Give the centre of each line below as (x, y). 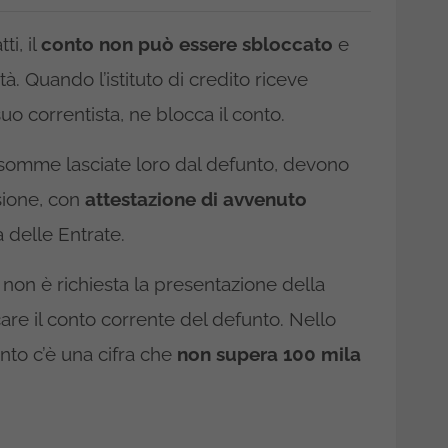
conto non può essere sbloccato (187, 44)
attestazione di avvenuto (196, 199)
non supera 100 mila (269, 354)
